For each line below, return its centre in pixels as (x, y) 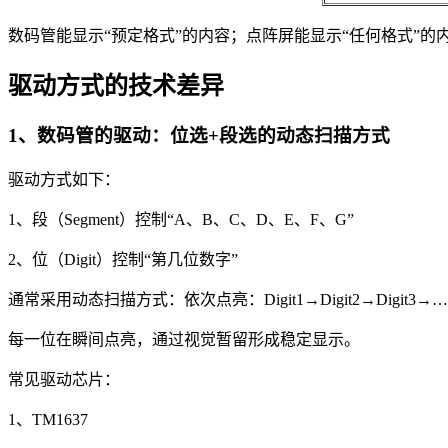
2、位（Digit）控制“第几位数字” (123, 260)
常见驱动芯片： (64, 380)
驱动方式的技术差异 (116, 85)
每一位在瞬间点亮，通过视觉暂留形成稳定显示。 (184, 340)
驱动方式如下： (64, 180)
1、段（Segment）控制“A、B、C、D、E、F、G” (181, 220)
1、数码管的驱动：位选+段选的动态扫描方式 (199, 136)
